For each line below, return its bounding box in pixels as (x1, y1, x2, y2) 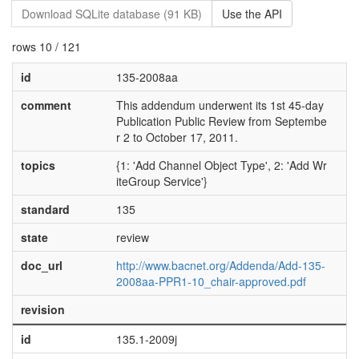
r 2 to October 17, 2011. (115, 129, 238, 145)
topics (20, 157, 55, 173)
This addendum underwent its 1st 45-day (115, 97, 324, 113)
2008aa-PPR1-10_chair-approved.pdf (115, 273, 306, 289)
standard (20, 201, 70, 217)
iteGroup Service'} (115, 173, 208, 189)
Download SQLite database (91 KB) (22, 6, 202, 22)
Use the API (222, 6, 282, 22)
